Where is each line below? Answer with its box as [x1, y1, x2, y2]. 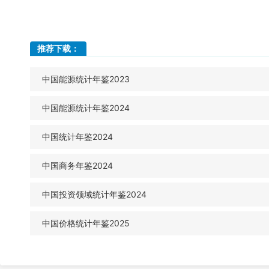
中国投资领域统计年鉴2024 [42, 189, 147, 199]
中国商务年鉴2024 [42, 160, 113, 171]
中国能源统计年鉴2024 [42, 103, 130, 113]
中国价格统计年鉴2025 [42, 218, 130, 228]
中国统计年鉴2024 [42, 131, 113, 142]
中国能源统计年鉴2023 [42, 74, 130, 84]
